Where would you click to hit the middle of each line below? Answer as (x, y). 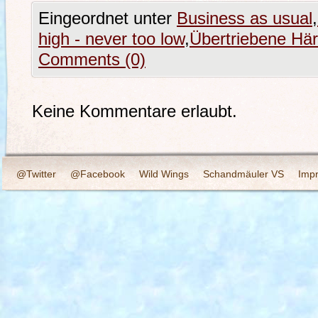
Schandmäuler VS (243, 174)
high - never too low (111, 39)
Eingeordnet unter (108, 18)
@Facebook (98, 174)
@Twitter (36, 174)
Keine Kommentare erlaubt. (135, 111)
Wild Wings (164, 174)
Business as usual (245, 18)
